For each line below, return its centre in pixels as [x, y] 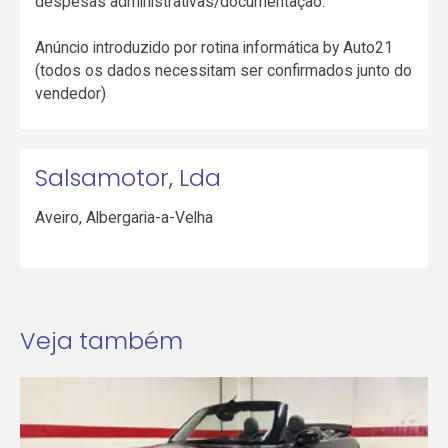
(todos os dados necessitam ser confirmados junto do [224, 71]
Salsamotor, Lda [128, 178]
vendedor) [71, 94]
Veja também [101, 340]
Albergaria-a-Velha [150, 217]
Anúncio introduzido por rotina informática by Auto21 [214, 48]
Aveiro [57, 217]
